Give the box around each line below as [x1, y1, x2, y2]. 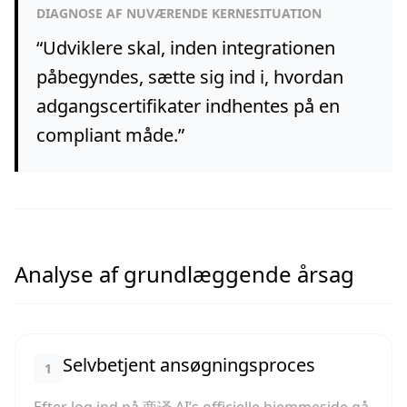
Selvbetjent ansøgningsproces [63, 352, 315, 377]
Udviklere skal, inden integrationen [43, 35, 335, 60]
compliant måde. [36, 123, 178, 147]
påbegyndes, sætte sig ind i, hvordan [36, 65, 343, 89]
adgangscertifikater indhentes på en [36, 94, 340, 118]
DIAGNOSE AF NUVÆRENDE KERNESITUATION [36, 5, 322, 22]
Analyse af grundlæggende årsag [15, 259, 354, 289]
